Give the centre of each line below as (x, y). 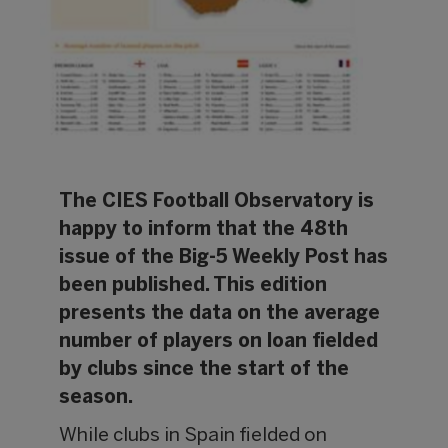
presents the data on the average (220, 314)
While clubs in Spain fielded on (193, 436)
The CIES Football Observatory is (217, 202)
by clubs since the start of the (204, 370)
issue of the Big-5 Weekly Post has (224, 258)
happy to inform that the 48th (204, 230)
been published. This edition (193, 286)
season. (96, 398)
